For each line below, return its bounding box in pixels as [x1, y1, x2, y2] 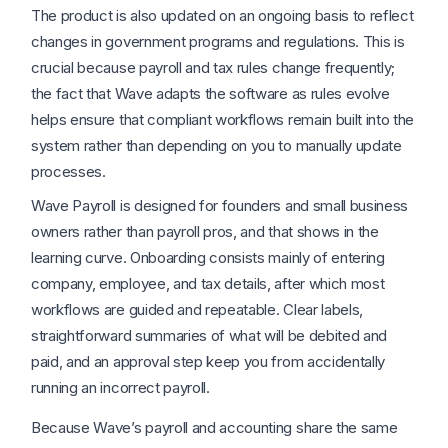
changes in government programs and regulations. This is [31, 32, 405, 52]
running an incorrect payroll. [31, 378, 210, 398]
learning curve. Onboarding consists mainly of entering [31, 248, 385, 268]
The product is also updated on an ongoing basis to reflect [31, 6, 414, 26]
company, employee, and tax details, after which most [31, 274, 385, 294]
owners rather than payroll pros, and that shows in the [31, 222, 379, 242]
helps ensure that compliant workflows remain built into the [31, 110, 415, 130]
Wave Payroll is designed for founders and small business [31, 196, 409, 216]
